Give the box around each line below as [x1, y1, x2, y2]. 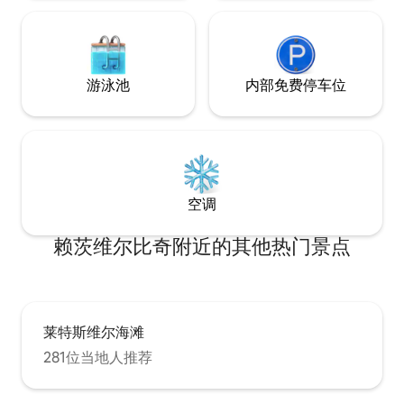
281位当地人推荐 [43, 348, 152, 368]
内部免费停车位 [245, 76, 346, 96]
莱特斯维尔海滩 [43, 323, 144, 343]
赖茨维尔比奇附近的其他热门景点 [53, 234, 351, 261]
